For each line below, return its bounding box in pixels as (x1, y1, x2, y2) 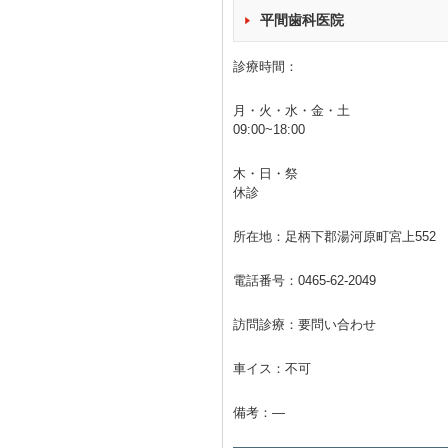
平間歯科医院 (260, 12, 344, 28)
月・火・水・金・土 (233, 103, 350, 118)
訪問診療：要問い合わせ (233, 317, 376, 332)
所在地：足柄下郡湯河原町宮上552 (233, 229, 436, 244)
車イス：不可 (233, 361, 311, 376)
